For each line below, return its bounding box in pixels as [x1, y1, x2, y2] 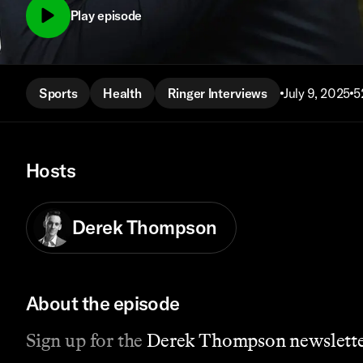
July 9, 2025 [283, 84, 351, 101]
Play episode [70, 7, 143, 24]
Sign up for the [26, 329, 147, 352]
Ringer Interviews [167, 84, 267, 101]
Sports [39, 84, 78, 101]
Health [103, 84, 142, 101]
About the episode [26, 292, 180, 316]
